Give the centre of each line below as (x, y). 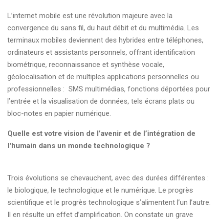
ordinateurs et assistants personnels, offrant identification (101, 52)
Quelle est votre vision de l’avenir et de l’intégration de (101, 133)
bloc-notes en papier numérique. (59, 113)
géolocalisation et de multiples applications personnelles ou (103, 77)
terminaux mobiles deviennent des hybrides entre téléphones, (105, 40)
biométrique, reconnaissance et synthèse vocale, (86, 65)
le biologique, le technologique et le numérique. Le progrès (100, 190)
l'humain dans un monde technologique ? (79, 146)
